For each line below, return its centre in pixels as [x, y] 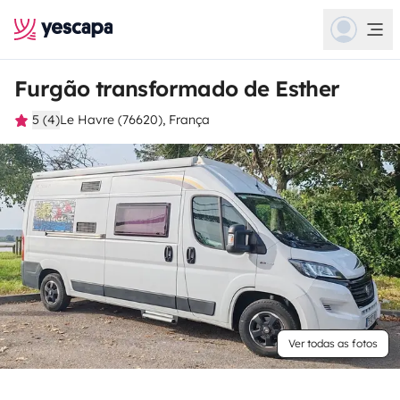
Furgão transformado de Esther [177, 88]
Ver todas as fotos [333, 343]
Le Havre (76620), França [135, 120]
